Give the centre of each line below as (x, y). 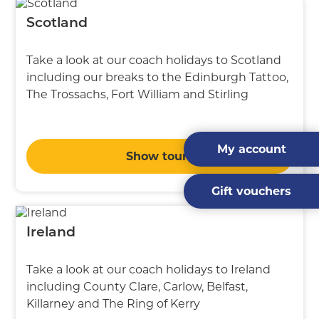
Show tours (159, 156)
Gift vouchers (251, 191)
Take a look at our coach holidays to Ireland (149, 269)
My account (251, 149)
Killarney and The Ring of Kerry (114, 303)
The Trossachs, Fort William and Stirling (138, 94)
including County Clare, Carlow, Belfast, (137, 286)
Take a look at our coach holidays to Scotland (154, 60)
